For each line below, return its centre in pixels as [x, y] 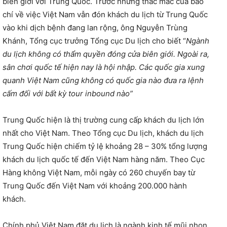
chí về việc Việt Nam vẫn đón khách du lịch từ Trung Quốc [105, 14]
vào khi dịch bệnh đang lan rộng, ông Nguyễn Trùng [95, 27]
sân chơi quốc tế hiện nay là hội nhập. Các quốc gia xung [104, 67]
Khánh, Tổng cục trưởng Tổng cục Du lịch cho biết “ [94, 41]
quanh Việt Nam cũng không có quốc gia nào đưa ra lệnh [103, 80]
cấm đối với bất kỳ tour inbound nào [66, 93]
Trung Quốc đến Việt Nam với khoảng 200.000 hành [95, 185]
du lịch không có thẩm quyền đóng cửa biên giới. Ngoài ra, [106, 54]
